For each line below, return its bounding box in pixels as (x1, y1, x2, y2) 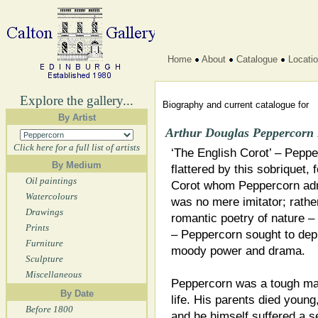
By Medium (52, 160, 102, 170)
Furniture (26, 238, 63, 248)
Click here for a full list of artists (13, 142, 140, 153)
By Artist (57, 112, 96, 123)
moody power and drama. (171, 243, 305, 258)
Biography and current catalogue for (163, 99, 309, 110)
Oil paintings (26, 175, 77, 186)
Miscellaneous (26, 269, 82, 280)
